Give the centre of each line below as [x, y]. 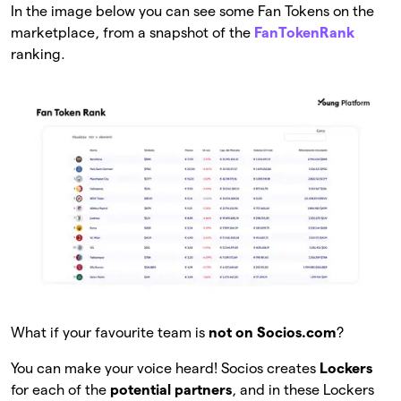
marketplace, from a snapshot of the [132, 33]
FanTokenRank [304, 33]
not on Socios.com [273, 332]
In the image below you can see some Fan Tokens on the [192, 12]
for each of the [60, 389]
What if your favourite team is [110, 332]
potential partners [171, 389]
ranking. [38, 55]
